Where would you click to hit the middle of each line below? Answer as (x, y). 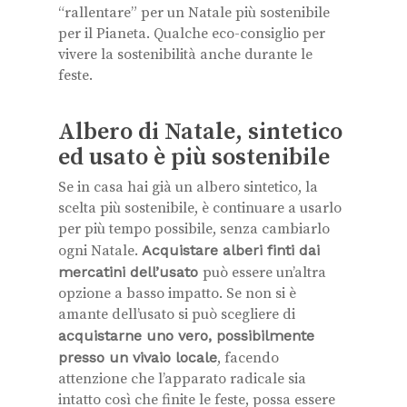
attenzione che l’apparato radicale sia (182, 379)
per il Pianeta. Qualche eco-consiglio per (192, 34)
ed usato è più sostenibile (194, 158)
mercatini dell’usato (130, 272)
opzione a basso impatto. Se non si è (177, 293)
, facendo (248, 358)
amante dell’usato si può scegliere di (177, 314)
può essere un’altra (264, 273)
